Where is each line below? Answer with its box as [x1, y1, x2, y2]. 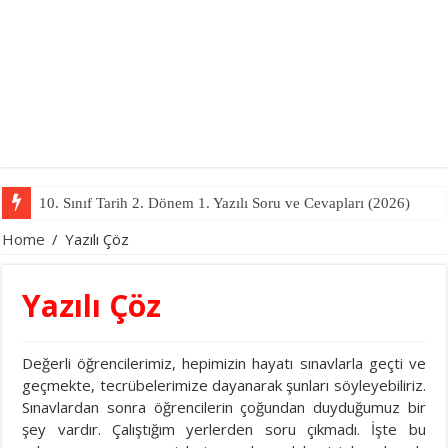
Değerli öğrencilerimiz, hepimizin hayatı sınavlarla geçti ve [22, 353, 426, 374]
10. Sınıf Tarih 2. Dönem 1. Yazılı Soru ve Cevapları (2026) [39, 195, 411, 212]
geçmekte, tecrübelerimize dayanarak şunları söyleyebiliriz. [22, 375, 426, 396]
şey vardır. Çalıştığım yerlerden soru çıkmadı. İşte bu [22, 419, 426, 440]
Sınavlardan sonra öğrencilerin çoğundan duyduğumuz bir [22, 397, 426, 418]
